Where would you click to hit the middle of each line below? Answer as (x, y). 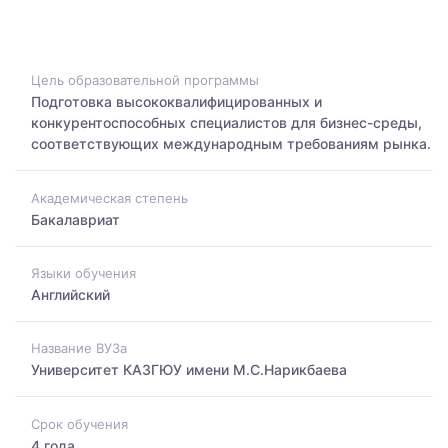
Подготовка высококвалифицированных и (176, 102)
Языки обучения (83, 272)
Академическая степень (109, 197)
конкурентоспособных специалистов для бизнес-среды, (226, 123)
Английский (70, 294)
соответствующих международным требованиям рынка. (231, 144)
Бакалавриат (75, 219)
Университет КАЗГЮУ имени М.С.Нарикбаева (189, 370)
